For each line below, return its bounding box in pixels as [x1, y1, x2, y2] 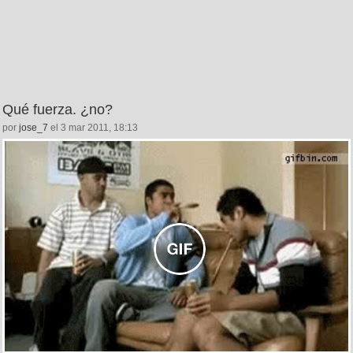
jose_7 [19, 121, 48, 133]
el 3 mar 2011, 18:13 [48, 121, 138, 133]
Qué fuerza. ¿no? [2, 101, 113, 117]
